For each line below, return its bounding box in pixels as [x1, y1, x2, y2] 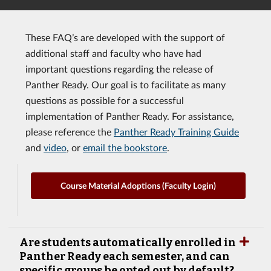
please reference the [25, 126, 114, 137]
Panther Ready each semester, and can [19, 249, 230, 263]
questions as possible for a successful [25, 94, 184, 106]
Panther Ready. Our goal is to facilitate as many [25, 79, 226, 90]
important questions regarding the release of [25, 63, 214, 74]
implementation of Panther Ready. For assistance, [25, 110, 234, 122]
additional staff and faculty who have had [25, 47, 201, 59]
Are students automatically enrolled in [19, 235, 236, 249]
